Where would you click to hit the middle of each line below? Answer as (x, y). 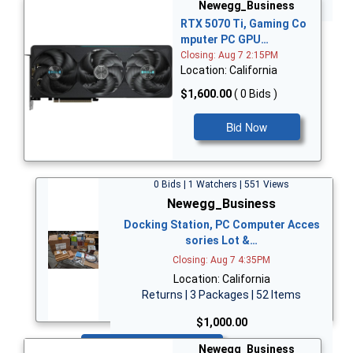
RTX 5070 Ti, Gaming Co (243, 24)
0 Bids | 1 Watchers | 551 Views (221, 184)
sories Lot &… (221, 240)
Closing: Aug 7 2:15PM (229, 56)
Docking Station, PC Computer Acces (221, 224)
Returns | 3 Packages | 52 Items (221, 294)
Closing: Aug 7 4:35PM (221, 260)
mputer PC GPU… (225, 40)
